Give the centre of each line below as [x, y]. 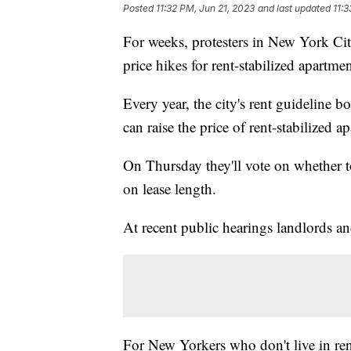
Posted [139, 9]
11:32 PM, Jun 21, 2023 [205, 9]
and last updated [294, 9]
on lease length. [170, 189]
